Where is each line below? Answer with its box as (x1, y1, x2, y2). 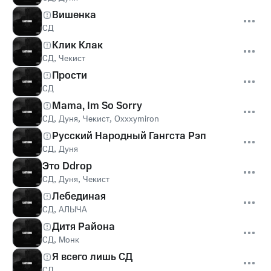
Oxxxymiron (114, 113, 159, 125)
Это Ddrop (42, 159, 92, 174)
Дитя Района (52, 220, 115, 234)
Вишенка (52, 8, 96, 22)
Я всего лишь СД (52, 250, 132, 264)
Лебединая (52, 189, 106, 204)
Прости (52, 68, 87, 83)
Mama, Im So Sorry (52, 99, 142, 113)
